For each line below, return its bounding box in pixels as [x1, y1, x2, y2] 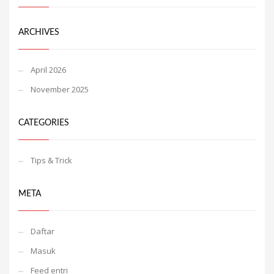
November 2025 [31, 84, 89, 95]
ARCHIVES [18, 28, 59, 37]
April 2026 [31, 64, 66, 75]
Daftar [31, 226, 54, 237]
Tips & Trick [31, 155, 72, 166]
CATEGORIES [18, 119, 69, 127]
